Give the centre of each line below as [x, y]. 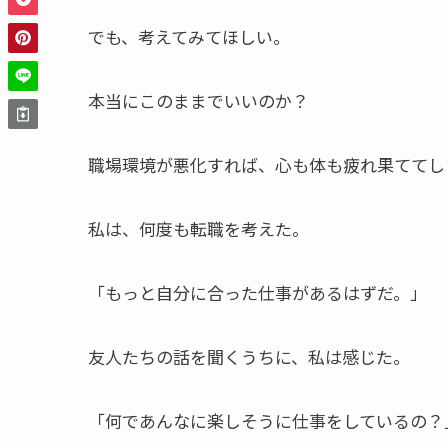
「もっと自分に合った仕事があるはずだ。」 [257, 293]
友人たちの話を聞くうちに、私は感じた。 [249, 357]
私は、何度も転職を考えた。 [198, 229]
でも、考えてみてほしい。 [189, 37]
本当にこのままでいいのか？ [198, 101]
